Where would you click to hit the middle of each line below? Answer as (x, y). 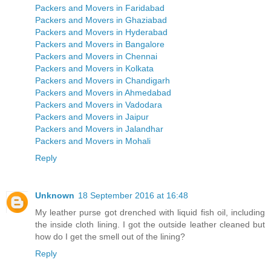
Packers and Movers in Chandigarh (103, 81)
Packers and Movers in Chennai (96, 57)
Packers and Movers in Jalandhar (99, 129)
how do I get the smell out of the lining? (110, 237)
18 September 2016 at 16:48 (133, 196)
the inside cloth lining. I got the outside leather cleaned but (150, 225)
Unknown (55, 196)
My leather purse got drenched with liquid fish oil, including (150, 213)
